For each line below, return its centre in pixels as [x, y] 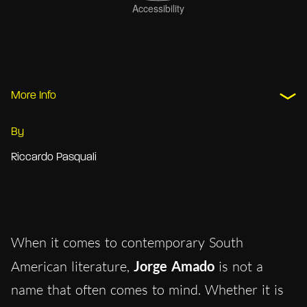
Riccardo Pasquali [54, 158]
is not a [239, 267]
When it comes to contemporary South [127, 243]
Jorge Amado [174, 266]
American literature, [72, 267]
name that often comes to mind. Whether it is [147, 290]
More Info [34, 96]
